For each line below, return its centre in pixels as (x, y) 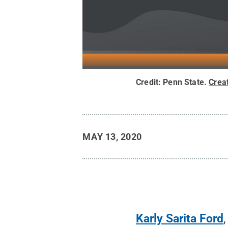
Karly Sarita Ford (180, 219)
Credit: (150, 82)
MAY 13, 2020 (112, 136)
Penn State (183, 82)
